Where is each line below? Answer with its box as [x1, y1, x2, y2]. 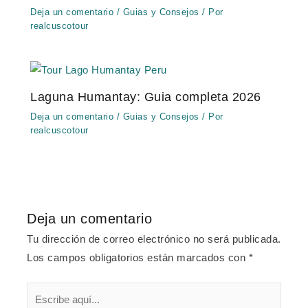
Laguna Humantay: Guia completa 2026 [30, 89, 261, 104]
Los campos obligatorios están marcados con [27, 252, 249, 264]
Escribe [26, 285, 63, 297]
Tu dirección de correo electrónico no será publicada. [27, 234, 281, 245]
